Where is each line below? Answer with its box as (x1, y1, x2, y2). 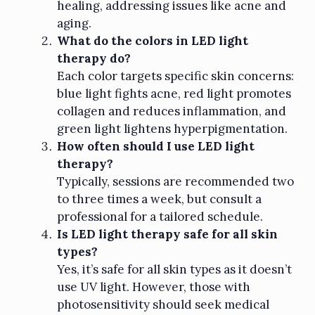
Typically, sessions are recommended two (57, 174, 294, 190)
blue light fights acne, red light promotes (57, 86, 291, 102)
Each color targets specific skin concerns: (57, 68, 294, 84)
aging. (57, 15, 91, 32)
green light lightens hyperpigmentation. (57, 121, 288, 137)
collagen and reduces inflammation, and (57, 103, 286, 120)
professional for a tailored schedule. (57, 209, 263, 225)
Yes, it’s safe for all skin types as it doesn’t (57, 262, 292, 278)
